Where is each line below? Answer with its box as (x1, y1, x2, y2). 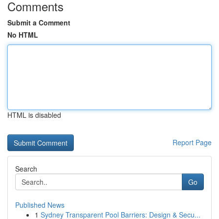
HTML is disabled (7, 110, 61, 120)
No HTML (7, 30, 38, 40)
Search (15, 164, 37, 174)
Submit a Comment (7, 18, 70, 27)
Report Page (173, 137, 212, 147)
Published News (15, 200, 65, 210)
